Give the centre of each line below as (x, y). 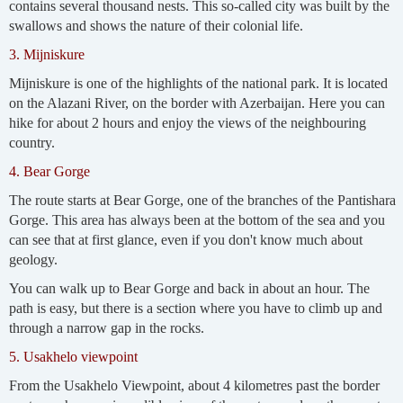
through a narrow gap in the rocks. (106, 327)
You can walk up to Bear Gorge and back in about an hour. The (189, 288)
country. (31, 142)
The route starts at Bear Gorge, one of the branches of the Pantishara (202, 200)
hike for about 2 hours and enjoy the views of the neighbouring (187, 122)
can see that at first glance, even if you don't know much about (185, 239)
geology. (33, 259)
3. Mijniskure (46, 54)
